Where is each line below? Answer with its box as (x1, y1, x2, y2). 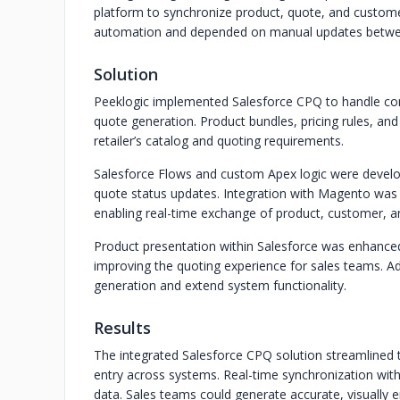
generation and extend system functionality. (94, 277, 346, 294)
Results (94, 317, 151, 338)
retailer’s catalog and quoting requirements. (94, 132, 344, 149)
